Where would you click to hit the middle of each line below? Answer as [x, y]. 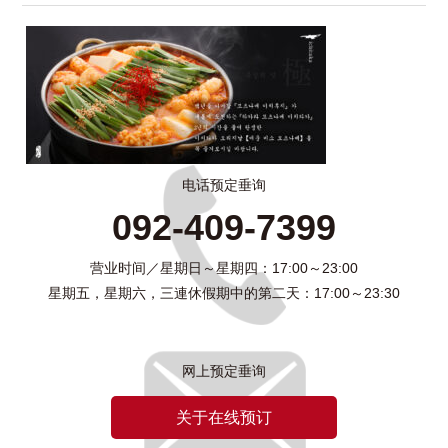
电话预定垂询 [224, 185]
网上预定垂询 [224, 371]
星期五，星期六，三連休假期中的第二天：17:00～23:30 [224, 293]
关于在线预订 [224, 418]
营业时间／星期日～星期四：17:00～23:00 [224, 268]
